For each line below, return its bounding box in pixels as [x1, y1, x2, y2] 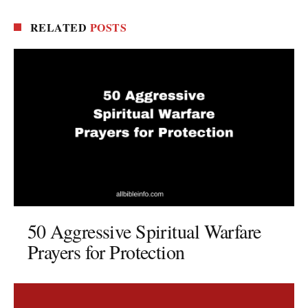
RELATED [30, 19, 90, 35]
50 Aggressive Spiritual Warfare [27, 218, 261, 245]
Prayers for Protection [27, 239, 185, 265]
